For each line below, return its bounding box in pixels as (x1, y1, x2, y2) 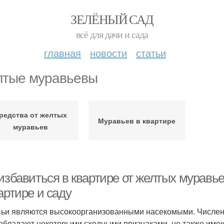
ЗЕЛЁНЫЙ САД (70, 10, 153, 27)
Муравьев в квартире (98, 115, 176, 125)
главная (44, 45, 81, 60)
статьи (136, 45, 166, 60)
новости (90, 45, 127, 60)
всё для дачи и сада (76, 27, 148, 41)
